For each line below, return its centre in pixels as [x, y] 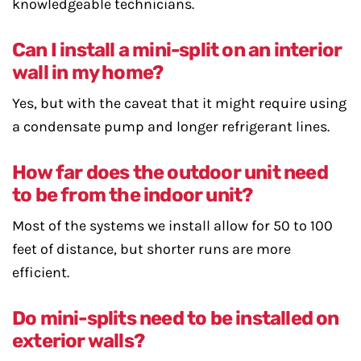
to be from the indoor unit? [133, 195]
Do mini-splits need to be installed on [176, 318]
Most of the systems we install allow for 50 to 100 [172, 226]
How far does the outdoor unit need [170, 172]
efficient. [41, 272]
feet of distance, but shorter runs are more [151, 249]
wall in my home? [88, 73]
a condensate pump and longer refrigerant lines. [171, 127]
